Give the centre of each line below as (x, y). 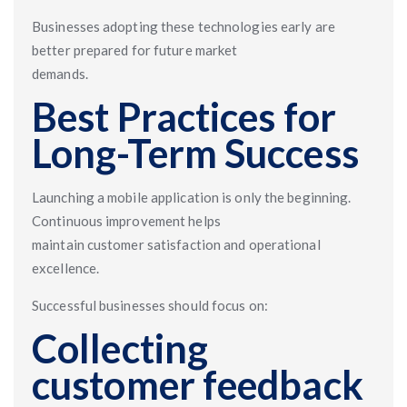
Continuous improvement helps (126, 221)
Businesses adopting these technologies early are (184, 26)
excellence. (66, 268)
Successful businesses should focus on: (150, 305)
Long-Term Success (195, 153)
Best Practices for (184, 117)
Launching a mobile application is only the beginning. (192, 197)
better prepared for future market (135, 50)
